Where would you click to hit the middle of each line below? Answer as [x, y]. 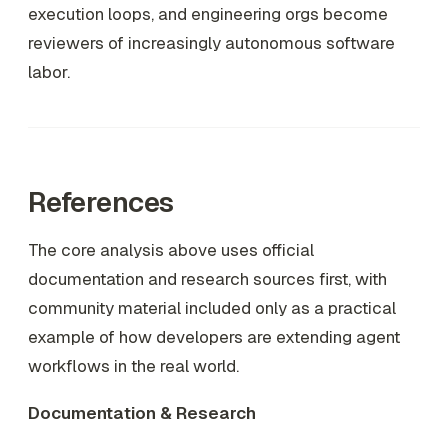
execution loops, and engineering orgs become [208, 13]
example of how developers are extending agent [214, 336]
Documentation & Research [142, 413]
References [101, 201]
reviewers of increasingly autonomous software [211, 42]
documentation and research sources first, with [207, 278]
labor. [49, 71]
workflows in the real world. [133, 365]
